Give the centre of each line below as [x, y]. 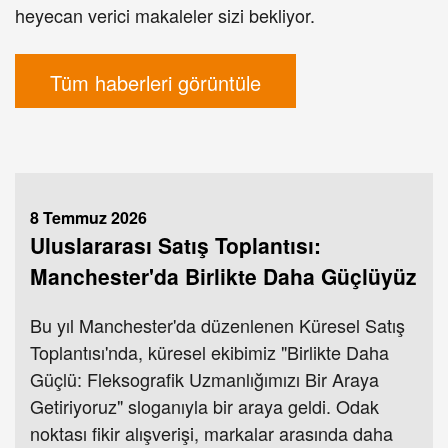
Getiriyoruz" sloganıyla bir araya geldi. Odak [204, 406]
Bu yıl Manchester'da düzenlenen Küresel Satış [217, 325]
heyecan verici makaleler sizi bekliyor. [165, 15]
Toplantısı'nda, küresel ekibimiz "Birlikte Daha [209, 352]
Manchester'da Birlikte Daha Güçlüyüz [223, 276]
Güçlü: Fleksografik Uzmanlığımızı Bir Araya [204, 379]
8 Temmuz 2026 [88, 218]
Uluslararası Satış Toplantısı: [175, 245]
